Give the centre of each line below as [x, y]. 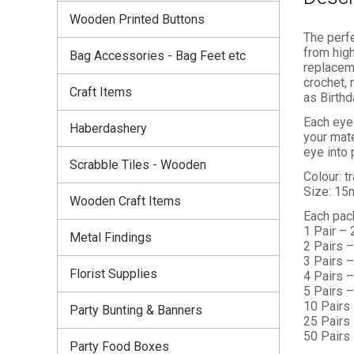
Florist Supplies [113, 273]
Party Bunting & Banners [136, 310]
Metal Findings [111, 237]
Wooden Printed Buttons [137, 19]
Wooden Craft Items [125, 201]
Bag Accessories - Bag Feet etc [158, 55]
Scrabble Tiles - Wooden [138, 164]
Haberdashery [108, 128]
